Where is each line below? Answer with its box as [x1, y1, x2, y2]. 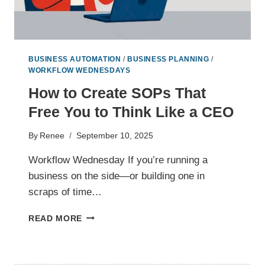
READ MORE [28, 214, 83, 223]
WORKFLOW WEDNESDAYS [28, 66, 131, 75]
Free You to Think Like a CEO [28, 104, 234, 121]
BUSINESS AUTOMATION [28, 55, 121, 64]
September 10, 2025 [76, 131, 154, 140]
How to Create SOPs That [28, 85, 206, 102]
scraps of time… [28, 186, 102, 198]
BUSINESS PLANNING [127, 55, 209, 64]
